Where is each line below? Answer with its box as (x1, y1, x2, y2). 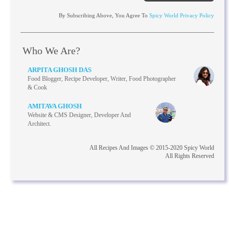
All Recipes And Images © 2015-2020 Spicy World (89, 144, 215, 151)
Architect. (27, 120, 51, 127)
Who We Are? (22, 44, 80, 56)
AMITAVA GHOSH (27, 102, 82, 110)
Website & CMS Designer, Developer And (27, 111, 131, 119)
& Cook (27, 83, 47, 91)
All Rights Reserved (165, 152, 215, 159)
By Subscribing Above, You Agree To (59, 12, 150, 18)
